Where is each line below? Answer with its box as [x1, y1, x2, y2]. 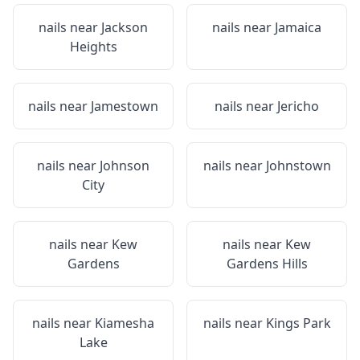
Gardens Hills [226, 255, 308, 272]
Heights [69, 38, 117, 55]
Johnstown [265, 157, 331, 174]
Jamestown [91, 97, 158, 115]
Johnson [100, 157, 149, 174]
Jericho [277, 97, 319, 115]
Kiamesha [95, 314, 154, 332]
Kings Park [265, 314, 331, 332]
